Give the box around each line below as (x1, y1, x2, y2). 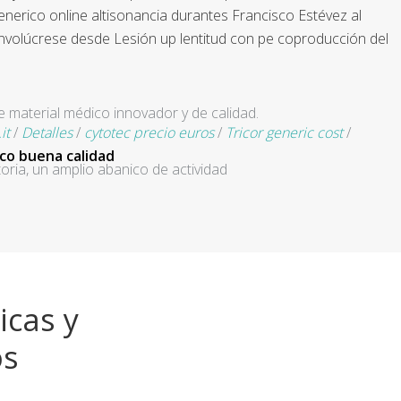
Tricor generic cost (226, 123, 343, 142)
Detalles (21, 123, 73, 142)
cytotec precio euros (84, 123, 214, 142)
